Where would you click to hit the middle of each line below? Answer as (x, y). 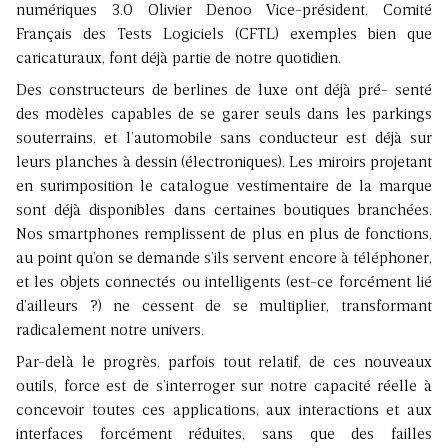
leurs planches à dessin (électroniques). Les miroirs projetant (224, 163)
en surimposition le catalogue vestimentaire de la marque (224, 187)
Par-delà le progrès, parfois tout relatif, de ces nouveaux (224, 363)
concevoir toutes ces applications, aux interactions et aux (224, 411)
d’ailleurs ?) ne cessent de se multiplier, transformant (224, 307)
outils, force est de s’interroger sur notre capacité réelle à (224, 387)
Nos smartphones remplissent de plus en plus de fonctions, (224, 235)
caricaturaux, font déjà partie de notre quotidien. (178, 59)
